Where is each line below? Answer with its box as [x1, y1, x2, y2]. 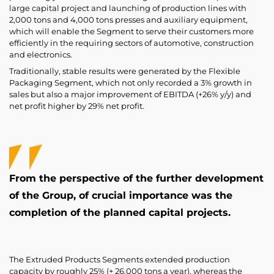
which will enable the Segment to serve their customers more [9, 26, 254, 36]
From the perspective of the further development [9, 172, 264, 184]
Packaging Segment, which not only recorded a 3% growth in [9, 78, 252, 87]
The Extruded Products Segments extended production [9, 254, 230, 264]
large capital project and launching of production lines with [9, 3, 246, 13]
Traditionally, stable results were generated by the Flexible [9, 66, 240, 76]
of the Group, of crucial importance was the [9, 189, 232, 201]
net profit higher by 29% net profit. [9, 101, 144, 111]
